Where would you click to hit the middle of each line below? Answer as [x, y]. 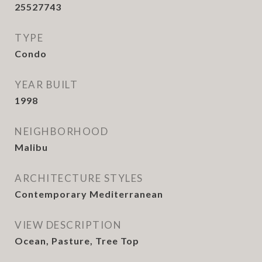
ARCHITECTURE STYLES [79, 178]
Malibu [31, 147]
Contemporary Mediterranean [89, 194]
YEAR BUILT [46, 85]
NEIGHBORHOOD [61, 131]
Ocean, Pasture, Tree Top [77, 241]
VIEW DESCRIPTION [68, 225]
